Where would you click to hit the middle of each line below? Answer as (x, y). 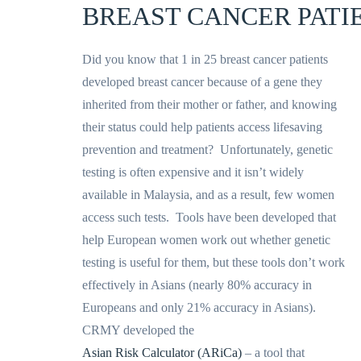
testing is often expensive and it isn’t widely (193, 172)
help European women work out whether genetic (206, 240)
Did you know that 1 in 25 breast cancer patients (205, 59)
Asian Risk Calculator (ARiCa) (162, 353)
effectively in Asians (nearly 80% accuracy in (197, 285)
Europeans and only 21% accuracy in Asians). (199, 307)
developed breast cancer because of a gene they (202, 82)
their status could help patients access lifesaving (202, 127)
